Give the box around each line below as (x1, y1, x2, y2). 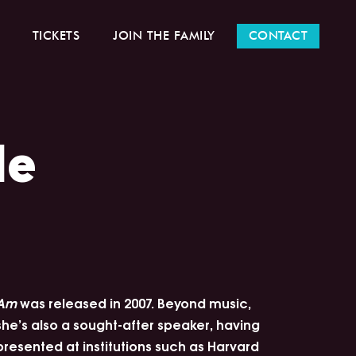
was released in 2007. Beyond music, (16, 292, 251, 312)
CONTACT (248, 28, 308, 43)
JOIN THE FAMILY (113, 28, 215, 43)
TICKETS (32, 28, 79, 43)
